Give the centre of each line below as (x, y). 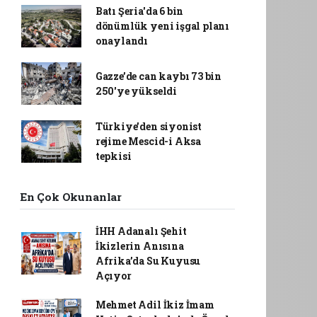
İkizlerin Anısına (139, 246)
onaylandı (122, 41)
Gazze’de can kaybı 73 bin (158, 76)
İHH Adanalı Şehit (141, 231)
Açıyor (113, 276)
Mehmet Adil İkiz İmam (155, 305)
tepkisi (113, 156)
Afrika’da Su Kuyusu (148, 261)
